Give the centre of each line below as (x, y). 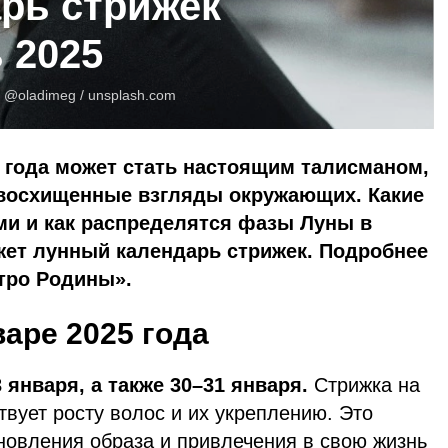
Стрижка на (367, 384)
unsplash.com (132, 94)
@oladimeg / (46, 94)
